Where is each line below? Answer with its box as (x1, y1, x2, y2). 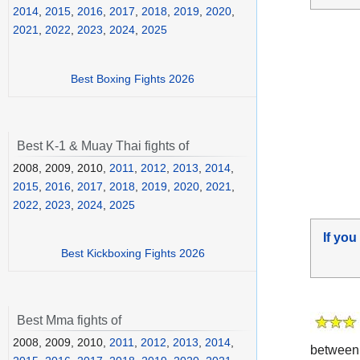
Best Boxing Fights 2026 (71, 72, 194, 85)
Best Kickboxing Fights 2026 (60, 247, 205, 260)
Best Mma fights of (17, 313, 121, 328)
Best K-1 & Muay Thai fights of (17, 138, 189, 153)
